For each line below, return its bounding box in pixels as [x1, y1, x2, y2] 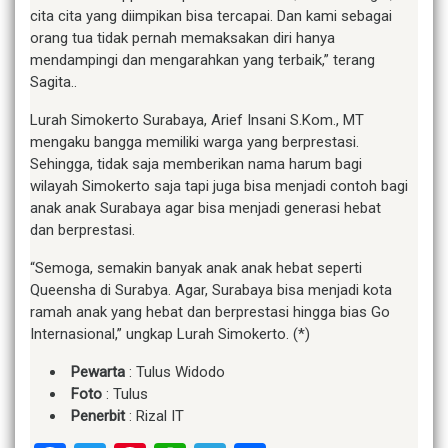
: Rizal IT [125, 407, 184, 426]
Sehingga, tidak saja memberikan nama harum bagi [30, 155, 362, 174]
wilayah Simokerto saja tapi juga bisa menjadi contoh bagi [30, 177, 408, 196]
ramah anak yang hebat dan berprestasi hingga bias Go [30, 303, 390, 322]
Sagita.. [30, 73, 77, 92]
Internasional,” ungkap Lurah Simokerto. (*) [30, 325, 310, 344]
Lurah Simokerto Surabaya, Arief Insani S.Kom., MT [30, 111, 364, 130]
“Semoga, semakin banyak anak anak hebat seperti [30, 259, 362, 278]
